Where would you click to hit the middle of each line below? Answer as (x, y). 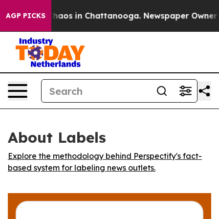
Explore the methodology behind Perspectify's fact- (105, 156)
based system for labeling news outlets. (82, 168)
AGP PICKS (26, 16)
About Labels (57, 137)
